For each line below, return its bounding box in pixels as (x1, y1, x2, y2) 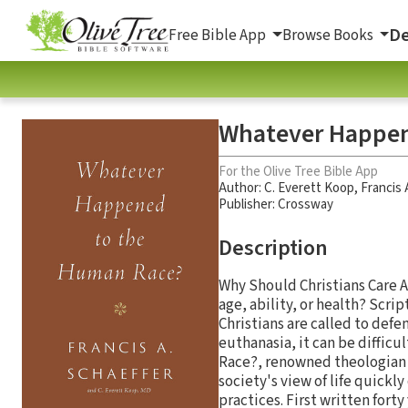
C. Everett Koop (264, 178, 354, 198)
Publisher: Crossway (219, 194, 333, 214)
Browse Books (281, 24, 376, 46)
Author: (219, 178, 264, 198)
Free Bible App (168, 24, 269, 46)
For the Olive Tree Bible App (219, 161, 378, 181)
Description (219, 231, 328, 264)
